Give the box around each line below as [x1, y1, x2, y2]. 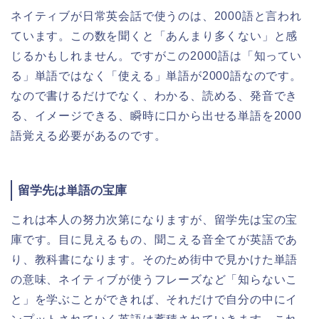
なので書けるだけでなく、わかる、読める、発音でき [11, 90, 298, 102]
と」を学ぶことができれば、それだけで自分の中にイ [11, 293, 298, 305]
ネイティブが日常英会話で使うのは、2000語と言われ [11, 10, 302, 22]
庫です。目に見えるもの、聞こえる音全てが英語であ [11, 233, 298, 246]
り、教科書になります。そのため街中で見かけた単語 [11, 253, 298, 266]
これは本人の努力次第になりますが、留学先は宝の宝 [11, 213, 298, 226]
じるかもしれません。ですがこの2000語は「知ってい [11, 50, 302, 62]
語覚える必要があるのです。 [11, 130, 167, 142]
